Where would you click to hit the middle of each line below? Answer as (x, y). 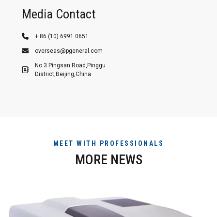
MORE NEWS (108, 159)
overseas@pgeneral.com (69, 51)
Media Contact (59, 14)
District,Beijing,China (63, 74)
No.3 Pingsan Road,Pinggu (70, 65)
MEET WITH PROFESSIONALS (108, 143)
